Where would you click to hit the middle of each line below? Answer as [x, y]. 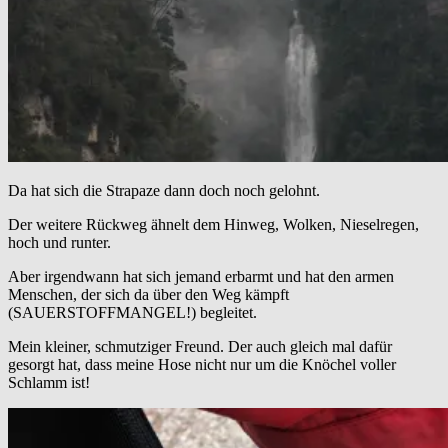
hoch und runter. [59, 243]
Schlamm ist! [49, 383]
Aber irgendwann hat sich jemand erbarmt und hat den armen [201, 277]
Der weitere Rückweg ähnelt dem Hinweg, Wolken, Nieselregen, [213, 225]
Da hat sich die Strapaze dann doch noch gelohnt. [164, 191]
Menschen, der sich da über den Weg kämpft [148, 295]
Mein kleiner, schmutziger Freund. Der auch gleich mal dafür [200, 347]
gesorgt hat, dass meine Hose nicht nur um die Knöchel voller [202, 365]
